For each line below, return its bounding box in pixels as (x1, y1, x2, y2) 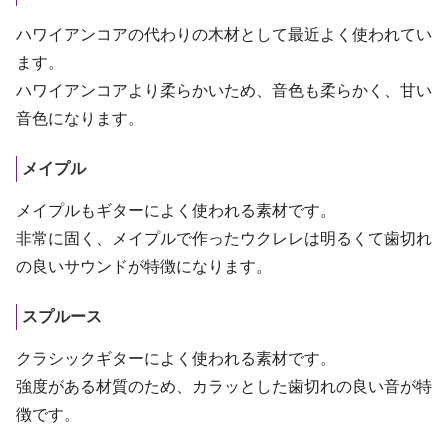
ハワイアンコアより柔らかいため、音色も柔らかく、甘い (16, 82, 432, 100)
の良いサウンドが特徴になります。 (16, 258, 272, 276)
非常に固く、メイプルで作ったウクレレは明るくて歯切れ (16, 230, 432, 248)
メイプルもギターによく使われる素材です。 (16, 202, 336, 220)
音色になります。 (16, 110, 144, 128)
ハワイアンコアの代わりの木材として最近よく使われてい (16, 26, 432, 44)
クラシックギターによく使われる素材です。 (16, 349, 336, 367)
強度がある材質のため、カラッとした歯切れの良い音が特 (16, 377, 432, 395)
